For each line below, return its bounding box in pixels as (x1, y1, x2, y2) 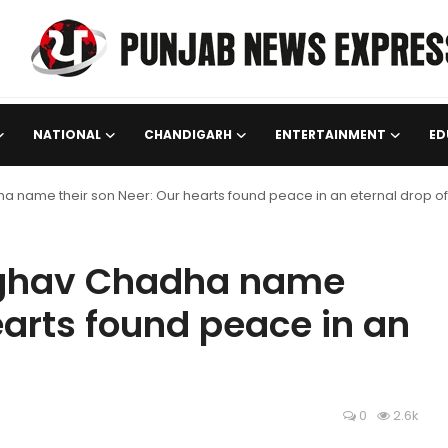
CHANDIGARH (144, 126, 232, 143)
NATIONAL (33, 126, 101, 143)
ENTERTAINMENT (275, 126, 386, 143)
